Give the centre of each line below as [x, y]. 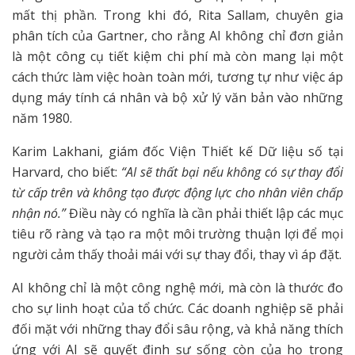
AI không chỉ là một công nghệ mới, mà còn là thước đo [177, 288]
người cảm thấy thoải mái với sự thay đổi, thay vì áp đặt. [177, 255]
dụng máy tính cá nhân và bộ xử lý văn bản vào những [177, 98]
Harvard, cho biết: [67, 172]
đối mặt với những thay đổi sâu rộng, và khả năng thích [177, 329]
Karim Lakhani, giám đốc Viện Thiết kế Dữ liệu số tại [177, 152]
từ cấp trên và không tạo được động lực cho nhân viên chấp [177, 193]
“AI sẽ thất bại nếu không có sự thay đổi [232, 172]
